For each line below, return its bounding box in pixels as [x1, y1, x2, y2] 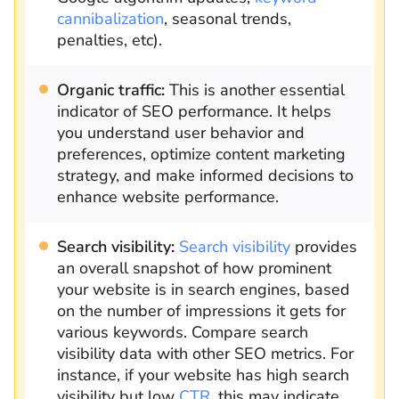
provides [290, 235, 357, 257]
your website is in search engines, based [57, 278, 350, 300]
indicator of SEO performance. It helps [57, 100, 331, 122]
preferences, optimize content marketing [57, 142, 346, 165]
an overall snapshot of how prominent [57, 256, 331, 279]
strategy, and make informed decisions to [57, 164, 354, 186]
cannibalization [57, 7, 164, 29]
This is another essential [165, 78, 345, 101]
